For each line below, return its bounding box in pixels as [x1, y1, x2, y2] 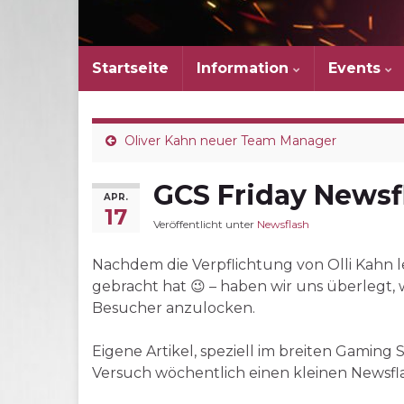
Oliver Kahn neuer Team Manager [124, 133, 336, 149]
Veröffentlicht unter [153, 217, 257, 231]
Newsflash [257, 217, 309, 231]
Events [328, 60, 385, 77]
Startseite [92, 60, 169, 77]
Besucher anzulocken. [92, 299, 255, 317]
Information [197, 60, 293, 77]
